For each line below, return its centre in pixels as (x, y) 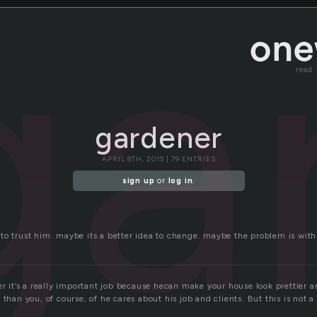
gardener (158, 138)
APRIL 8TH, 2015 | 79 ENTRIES (158, 159)
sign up (138, 181)
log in (180, 181)
